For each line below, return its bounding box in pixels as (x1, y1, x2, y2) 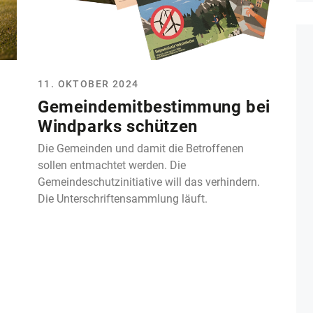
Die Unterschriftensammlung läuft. (38, 191, 208, 205)
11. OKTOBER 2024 (38, 78, 139, 89)
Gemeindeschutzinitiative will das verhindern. (38, 175, 260, 189)
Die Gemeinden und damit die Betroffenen (38, 141, 244, 155)
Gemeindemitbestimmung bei (38, 96, 271, 117)
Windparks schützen (38, 116, 198, 136)
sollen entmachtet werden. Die (38, 158, 186, 172)
